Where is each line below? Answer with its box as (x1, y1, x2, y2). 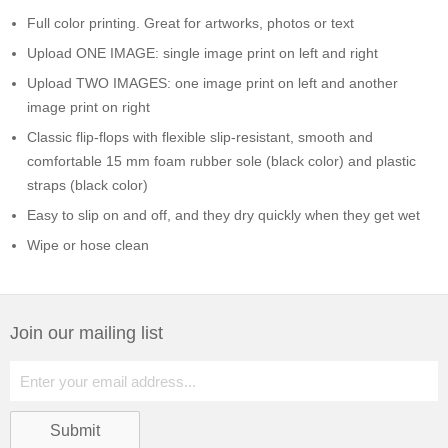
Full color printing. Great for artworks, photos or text (27, 15, 354, 31)
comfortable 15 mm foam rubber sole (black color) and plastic (27, 153, 416, 169)
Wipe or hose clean (27, 237, 149, 253)
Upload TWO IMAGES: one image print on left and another (27, 75, 398, 91)
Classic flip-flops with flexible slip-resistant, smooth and (27, 129, 373, 145)
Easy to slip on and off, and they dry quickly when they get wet (27, 207, 420, 223)
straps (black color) (27, 177, 148, 193)
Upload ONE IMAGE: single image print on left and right (27, 45, 378, 61)
